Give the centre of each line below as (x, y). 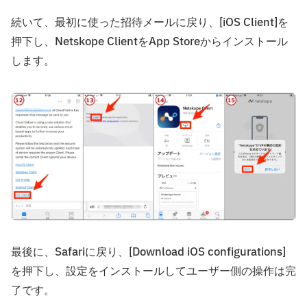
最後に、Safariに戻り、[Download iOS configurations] (148, 252)
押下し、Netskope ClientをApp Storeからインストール (149, 42)
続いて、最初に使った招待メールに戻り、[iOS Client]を (150, 23)
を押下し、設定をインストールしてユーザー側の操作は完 (153, 271)
